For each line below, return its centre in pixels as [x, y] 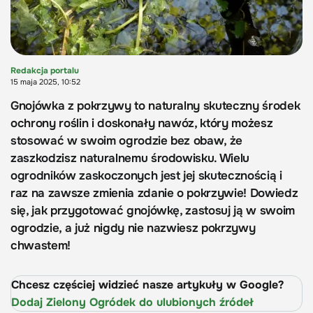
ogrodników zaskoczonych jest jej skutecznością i [146, 176]
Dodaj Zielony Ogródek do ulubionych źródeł [132, 303]
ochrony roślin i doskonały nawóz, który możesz [142, 124]
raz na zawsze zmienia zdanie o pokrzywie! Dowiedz [154, 194]
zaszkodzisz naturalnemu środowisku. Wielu [130, 159]
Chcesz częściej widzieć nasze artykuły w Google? [147, 285]
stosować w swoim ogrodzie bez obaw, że [127, 141]
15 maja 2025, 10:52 [45, 82]
